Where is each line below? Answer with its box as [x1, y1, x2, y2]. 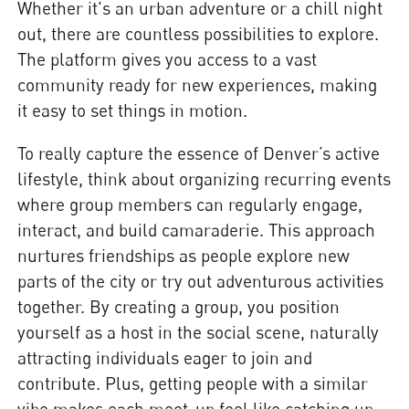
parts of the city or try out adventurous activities [17, 270, 384, 292]
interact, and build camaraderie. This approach [17, 219, 376, 241]
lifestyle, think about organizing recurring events [17, 168, 392, 190]
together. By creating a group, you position [17, 296, 341, 318]
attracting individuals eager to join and [17, 347, 313, 369]
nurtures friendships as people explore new [17, 245, 351, 267]
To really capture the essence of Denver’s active [17, 142, 381, 164]
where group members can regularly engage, [17, 194, 363, 215]
